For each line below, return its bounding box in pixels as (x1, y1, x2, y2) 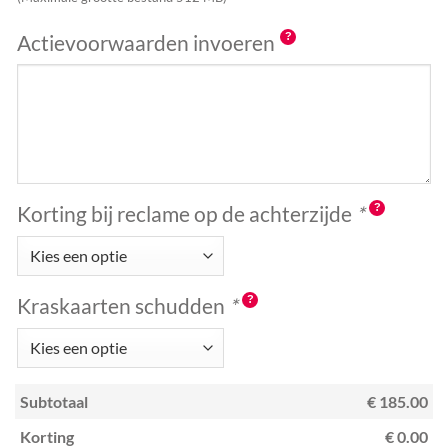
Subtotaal (20, 391, 88, 411)
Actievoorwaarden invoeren (17, 29, 275, 55)
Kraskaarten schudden (17, 292, 229, 318)
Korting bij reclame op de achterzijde (17, 200, 356, 226)
